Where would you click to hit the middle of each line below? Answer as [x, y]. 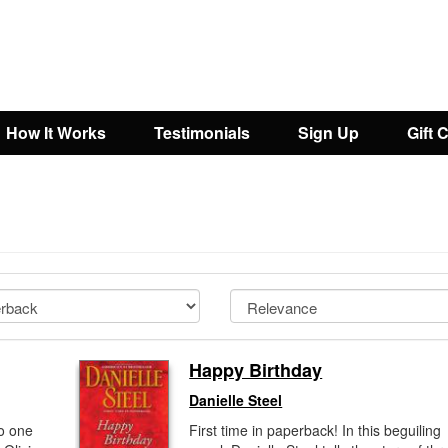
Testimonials [202, 132]
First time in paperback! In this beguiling [315, 430]
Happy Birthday [256, 370]
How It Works [56, 132]
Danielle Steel [236, 400]
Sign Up [328, 132]
